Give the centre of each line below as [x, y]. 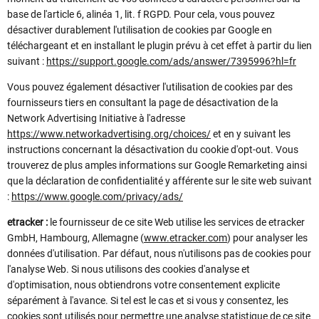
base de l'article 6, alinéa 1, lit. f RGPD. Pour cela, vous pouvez [141, 15]
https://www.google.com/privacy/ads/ [97, 197]
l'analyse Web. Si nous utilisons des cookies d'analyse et [129, 270]
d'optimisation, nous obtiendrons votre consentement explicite [143, 285]
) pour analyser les [267, 238]
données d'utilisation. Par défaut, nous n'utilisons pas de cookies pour [159, 254]
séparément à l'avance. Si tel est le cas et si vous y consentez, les [148, 301]
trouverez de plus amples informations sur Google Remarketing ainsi [157, 166]
